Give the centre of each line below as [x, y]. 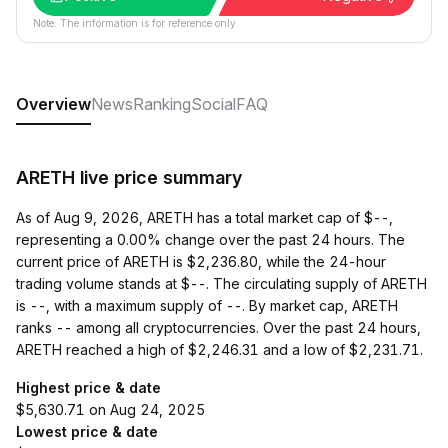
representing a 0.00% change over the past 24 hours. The [210, 239]
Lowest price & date [87, 431]
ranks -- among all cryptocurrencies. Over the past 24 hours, [218, 327]
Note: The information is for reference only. [136, 23]
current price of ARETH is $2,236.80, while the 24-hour [201, 261]
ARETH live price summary [129, 177]
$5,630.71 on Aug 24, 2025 [110, 409]
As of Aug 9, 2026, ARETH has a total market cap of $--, [204, 217]
